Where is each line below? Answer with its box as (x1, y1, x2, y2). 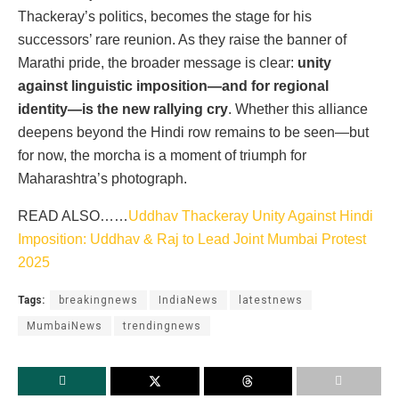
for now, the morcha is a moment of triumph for (18, 148, 306, 164)
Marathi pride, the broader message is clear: (18, 55, 297, 71)
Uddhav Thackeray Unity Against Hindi (128, 208, 373, 224)
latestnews (239, 294, 303, 307)
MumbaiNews (27, 320, 102, 333)
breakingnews (59, 294, 138, 307)
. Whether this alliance (228, 102, 368, 118)
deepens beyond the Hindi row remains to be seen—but (18, 125, 369, 141)
